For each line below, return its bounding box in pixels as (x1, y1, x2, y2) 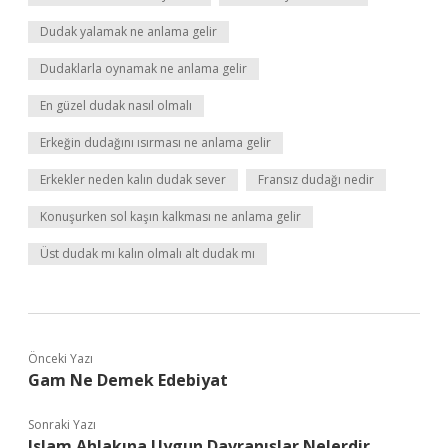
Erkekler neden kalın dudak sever (40, 171, 226, 188)
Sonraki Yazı (28, 416, 96, 433)
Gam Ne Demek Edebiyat (28, 369, 228, 391)
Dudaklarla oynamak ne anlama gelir (40, 60, 247, 77)
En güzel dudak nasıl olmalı (40, 97, 192, 114)
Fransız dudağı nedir (258, 171, 374, 188)
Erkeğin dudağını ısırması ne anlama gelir (40, 134, 271, 151)
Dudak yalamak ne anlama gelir (40, 23, 217, 40)
